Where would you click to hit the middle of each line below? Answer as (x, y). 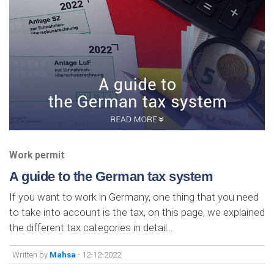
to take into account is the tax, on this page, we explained (137, 212)
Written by (31, 254)
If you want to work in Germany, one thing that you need (134, 197)
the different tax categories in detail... (91, 227)
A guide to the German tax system (111, 176)
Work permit (37, 155)
